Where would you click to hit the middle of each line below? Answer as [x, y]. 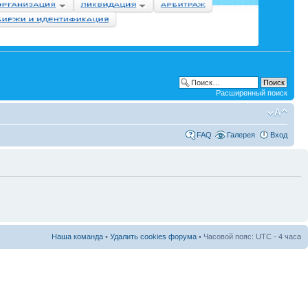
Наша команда [77, 236]
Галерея [241, 134]
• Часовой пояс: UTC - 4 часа [249, 236]
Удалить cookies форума [153, 236]
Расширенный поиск [252, 92]
